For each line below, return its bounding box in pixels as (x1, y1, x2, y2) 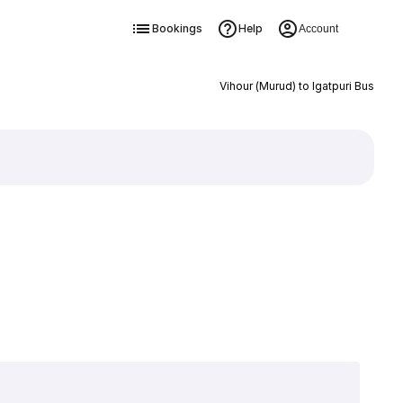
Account (298, 22, 338, 35)
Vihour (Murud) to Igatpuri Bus (219, 79, 374, 93)
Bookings (151, 22, 202, 35)
